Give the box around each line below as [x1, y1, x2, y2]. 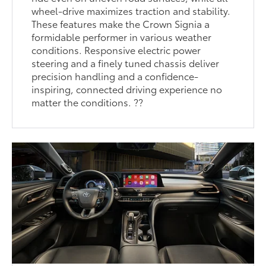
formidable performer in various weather [31, 29, 212, 43]
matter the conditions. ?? [31, 94, 144, 109]
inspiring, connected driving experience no [31, 81, 223, 96]
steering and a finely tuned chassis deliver [31, 55, 220, 69]
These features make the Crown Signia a [31, 16, 210, 30]
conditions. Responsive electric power [31, 42, 201, 56]
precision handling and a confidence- [31, 68, 199, 83]
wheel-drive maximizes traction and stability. [31, 3, 231, 17]
